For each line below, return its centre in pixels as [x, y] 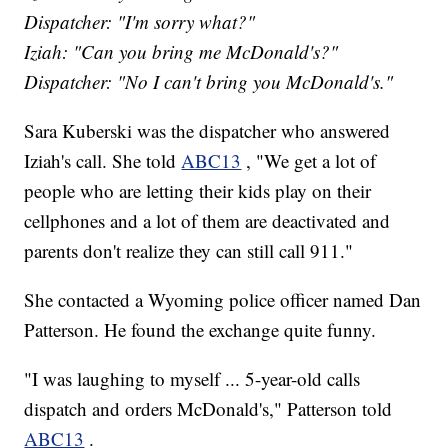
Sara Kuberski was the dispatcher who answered [207, 131]
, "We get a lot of [311, 161]
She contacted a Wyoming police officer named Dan [223, 300]
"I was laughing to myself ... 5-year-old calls [192, 379]
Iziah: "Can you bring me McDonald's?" [181, 52]
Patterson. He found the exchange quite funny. [200, 330]
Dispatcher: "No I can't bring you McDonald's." [209, 82]
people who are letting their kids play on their [198, 191]
